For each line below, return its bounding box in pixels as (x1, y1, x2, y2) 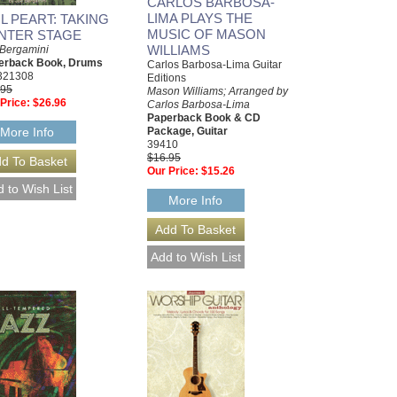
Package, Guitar (147, 125, 228, 138)
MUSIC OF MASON (147, 27, 266, 43)
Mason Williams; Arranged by (147, 85, 288, 98)
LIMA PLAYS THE (147, 11, 253, 27)
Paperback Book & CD (147, 112, 261, 125)
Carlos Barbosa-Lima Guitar (147, 58, 282, 72)
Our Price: (147, 165, 198, 178)
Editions (147, 72, 186, 85)
